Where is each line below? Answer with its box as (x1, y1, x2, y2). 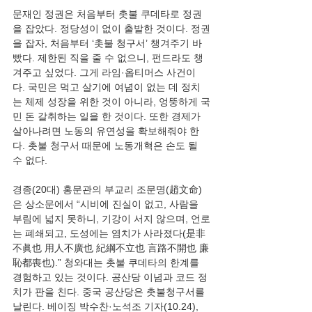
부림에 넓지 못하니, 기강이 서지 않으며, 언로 (13, 213, 210, 224)
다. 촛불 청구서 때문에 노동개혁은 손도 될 (13, 140, 201, 151)
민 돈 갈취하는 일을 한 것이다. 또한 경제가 (13, 111, 203, 122)
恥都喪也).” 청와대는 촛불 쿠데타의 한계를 (13, 257, 202, 268)
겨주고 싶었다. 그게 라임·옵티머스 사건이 (13, 67, 196, 78)
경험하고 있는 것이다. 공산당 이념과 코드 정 (13, 272, 208, 283)
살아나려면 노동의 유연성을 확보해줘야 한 (13, 125, 199, 136)
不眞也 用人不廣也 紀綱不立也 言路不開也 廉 (13, 242, 209, 253)
